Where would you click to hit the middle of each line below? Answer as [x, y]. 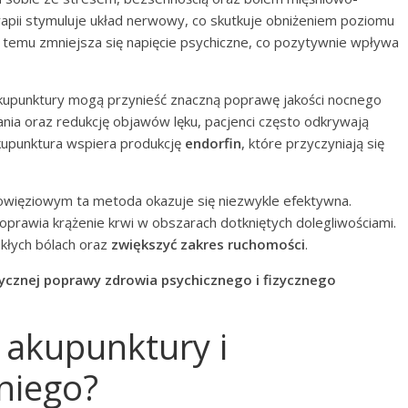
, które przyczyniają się [313, 143]
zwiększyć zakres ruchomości [208, 244]
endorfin [213, 143]
